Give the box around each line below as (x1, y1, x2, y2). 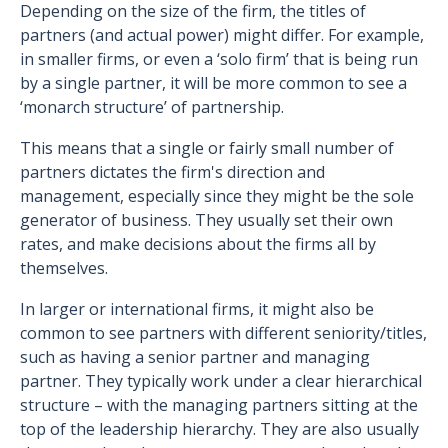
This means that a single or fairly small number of (20, 137, 394, 159)
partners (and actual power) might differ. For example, (20, 24, 424, 46)
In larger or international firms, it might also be (20, 298, 374, 320)
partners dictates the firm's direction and (20, 161, 325, 183)
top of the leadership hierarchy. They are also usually (20, 418, 419, 440)
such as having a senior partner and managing (20, 346, 370, 368)
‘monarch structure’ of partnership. (20, 96, 284, 118)
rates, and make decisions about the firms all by (20, 233, 376, 255)
